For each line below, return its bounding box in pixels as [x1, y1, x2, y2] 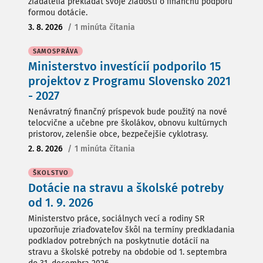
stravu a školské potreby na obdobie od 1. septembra [28, 247, 227, 257]
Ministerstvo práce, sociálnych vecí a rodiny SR [28, 214, 204, 224]
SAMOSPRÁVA [33, 48, 78, 55]
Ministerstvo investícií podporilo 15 [28, 59, 221, 73]
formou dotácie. [28, 8, 87, 18]
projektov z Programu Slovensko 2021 [28, 74, 231, 88]
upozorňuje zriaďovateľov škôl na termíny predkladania [28, 225, 235, 235]
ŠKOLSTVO [33, 169, 69, 177]
